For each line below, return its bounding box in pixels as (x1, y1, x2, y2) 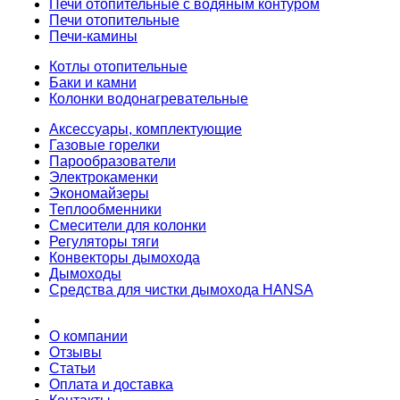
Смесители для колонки (49, 218, 206, 234)
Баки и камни (49, 75, 137, 91)
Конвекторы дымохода (49, 250, 200, 266)
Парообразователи (49, 154, 176, 170)
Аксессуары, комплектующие (49, 121, 242, 137)
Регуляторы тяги (49, 234, 159, 250)
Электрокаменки (49, 170, 158, 186)
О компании (49, 329, 128, 345)
